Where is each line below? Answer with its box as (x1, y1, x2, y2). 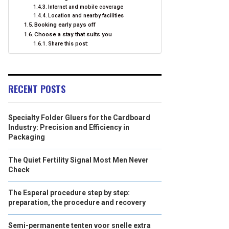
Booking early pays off (34, 21, 96, 28)
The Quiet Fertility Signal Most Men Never (8, 156, 149, 164)
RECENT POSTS (8, 82, 65, 96)
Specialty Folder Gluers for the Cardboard (8, 113, 150, 122)
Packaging (8, 133, 45, 141)
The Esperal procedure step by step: (8, 189, 130, 197)
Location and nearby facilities (48, 13, 124, 18)
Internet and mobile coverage (48, 4, 123, 10)
